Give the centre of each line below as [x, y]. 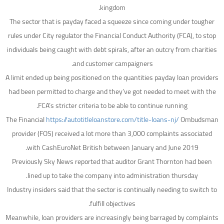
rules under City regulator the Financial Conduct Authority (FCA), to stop [112, 36]
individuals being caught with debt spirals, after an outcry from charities [112, 50]
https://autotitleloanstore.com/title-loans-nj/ [112, 120]
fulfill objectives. [113, 204]
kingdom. [113, 8]
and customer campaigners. [113, 64]
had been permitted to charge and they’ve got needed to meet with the [112, 92]
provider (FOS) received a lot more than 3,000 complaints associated [112, 134]
